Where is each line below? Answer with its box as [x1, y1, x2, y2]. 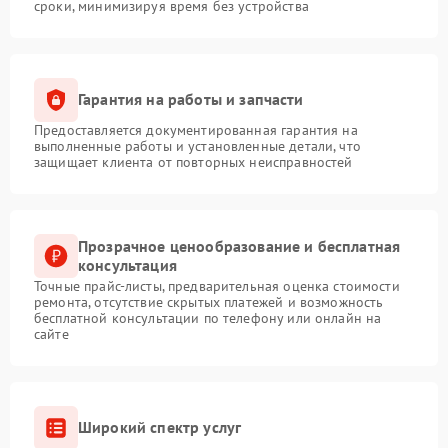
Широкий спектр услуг [78, 417, 242, 438]
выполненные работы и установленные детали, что [34, 136, 361, 155]
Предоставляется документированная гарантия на [34, 120, 358, 139]
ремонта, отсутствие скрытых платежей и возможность [34, 292, 384, 311]
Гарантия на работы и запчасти [78, 89, 304, 110]
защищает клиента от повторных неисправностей [34, 152, 353, 171]
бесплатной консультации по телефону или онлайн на [34, 308, 382, 327]
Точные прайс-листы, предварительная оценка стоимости [34, 276, 400, 295]
